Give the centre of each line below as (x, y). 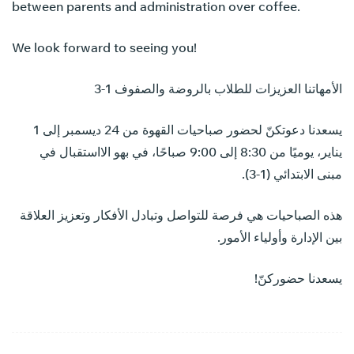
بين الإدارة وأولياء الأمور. (280, 237)
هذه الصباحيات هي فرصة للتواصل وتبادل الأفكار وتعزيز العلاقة (181, 215)
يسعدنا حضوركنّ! (298, 278)
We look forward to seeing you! (104, 47)
